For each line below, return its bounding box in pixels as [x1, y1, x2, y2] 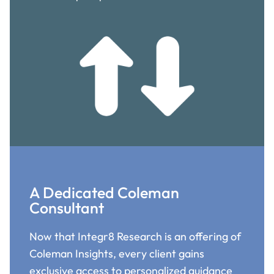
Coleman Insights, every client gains [29, 246, 204, 261]
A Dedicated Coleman [29, 183, 179, 203]
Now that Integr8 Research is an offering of [29, 229, 241, 244]
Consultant [29, 198, 104, 218]
